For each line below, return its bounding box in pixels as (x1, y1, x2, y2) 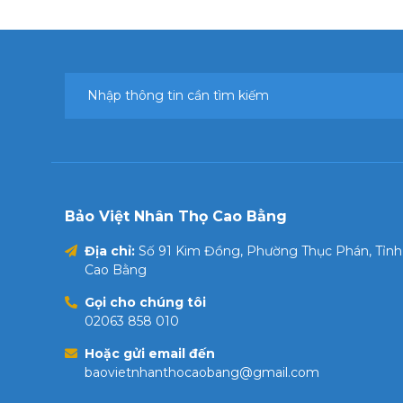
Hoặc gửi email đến (85, 345, 215, 362)
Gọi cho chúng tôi (85, 294, 206, 310)
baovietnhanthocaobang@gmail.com (85, 364, 319, 381)
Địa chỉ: (85, 243, 139, 259)
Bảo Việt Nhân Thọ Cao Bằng (65, 208, 287, 225)
